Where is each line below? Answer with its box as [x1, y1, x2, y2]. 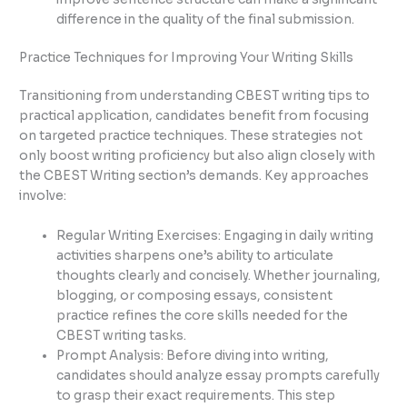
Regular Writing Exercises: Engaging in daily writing [56, 228, 374, 244]
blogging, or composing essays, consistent [56, 288, 333, 304]
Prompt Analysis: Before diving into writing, [56, 348, 330, 364]
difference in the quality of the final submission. [56, 11, 355, 27]
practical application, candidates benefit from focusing [19, 108, 370, 124]
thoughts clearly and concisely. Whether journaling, [56, 268, 382, 284]
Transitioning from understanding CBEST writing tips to [19, 88, 371, 104]
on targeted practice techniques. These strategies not [19, 128, 363, 144]
